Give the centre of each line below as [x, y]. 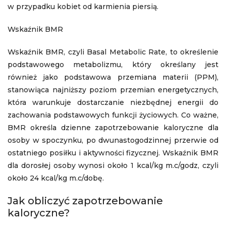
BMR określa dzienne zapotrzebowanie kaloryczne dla [113, 128]
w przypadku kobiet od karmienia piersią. [83, 7]
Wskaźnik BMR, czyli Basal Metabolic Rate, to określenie [113, 52]
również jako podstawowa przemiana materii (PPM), [113, 77]
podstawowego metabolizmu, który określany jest [113, 65]
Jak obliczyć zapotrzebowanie [85, 201]
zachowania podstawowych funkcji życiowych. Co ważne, [113, 115]
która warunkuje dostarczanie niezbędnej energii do [113, 102]
